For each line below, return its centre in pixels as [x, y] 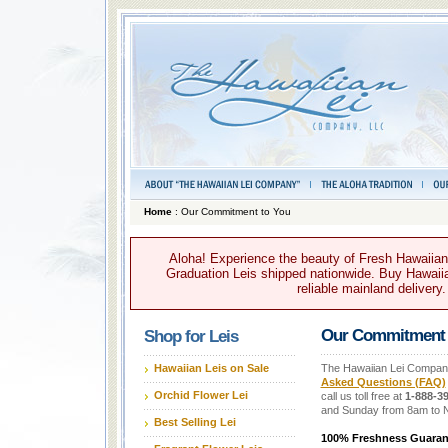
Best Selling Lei [194, 421]
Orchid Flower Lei [200, 394]
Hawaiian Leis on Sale [211, 367]
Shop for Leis [190, 336]
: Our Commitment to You [231, 211]
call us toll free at [362, 395]
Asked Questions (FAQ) [383, 381]
